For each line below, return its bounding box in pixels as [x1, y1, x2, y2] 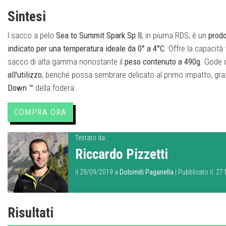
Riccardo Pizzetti [75, 146, 168, 163]
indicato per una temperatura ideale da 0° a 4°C [8, 43, 164, 53]
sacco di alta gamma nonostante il [8, 56, 125, 67]
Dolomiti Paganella [120, 168, 174, 177]
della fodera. [33, 82, 76, 93]
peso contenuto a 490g [125, 56, 200, 67]
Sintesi [8, 8, 46, 25]
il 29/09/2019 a [75, 168, 120, 177]
